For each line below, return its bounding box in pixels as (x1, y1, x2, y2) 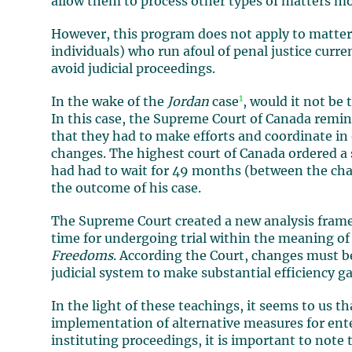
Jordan (167, 96, 210, 108)
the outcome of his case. (51, 182, 202, 195)
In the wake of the (51, 96, 168, 108)
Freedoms (51, 250, 114, 262)
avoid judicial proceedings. (51, 63, 216, 75)
